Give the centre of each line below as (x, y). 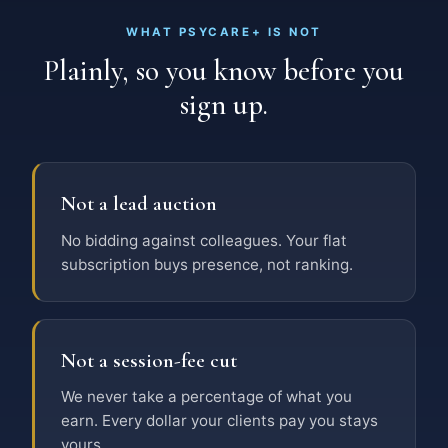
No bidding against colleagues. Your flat (203, 240)
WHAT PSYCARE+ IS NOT (224, 31)
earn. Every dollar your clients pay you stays (219, 421)
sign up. (224, 105)
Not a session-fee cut (148, 361)
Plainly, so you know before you (224, 71)
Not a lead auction (138, 204)
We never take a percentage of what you (206, 397)
